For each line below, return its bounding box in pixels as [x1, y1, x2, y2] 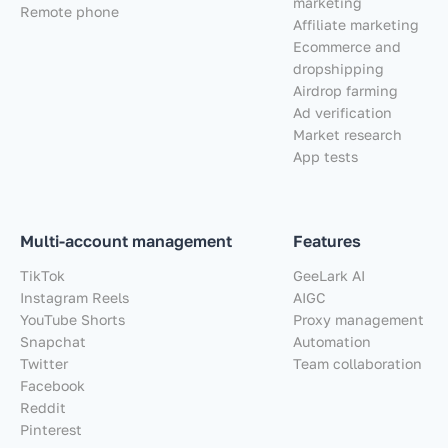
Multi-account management [20, 230, 232, 251]
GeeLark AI [293, 266, 365, 284]
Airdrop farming [293, 81, 398, 99]
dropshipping [293, 59, 384, 77]
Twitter [20, 354, 68, 372]
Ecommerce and [293, 37, 401, 55]
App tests [293, 147, 358, 165]
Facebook [20, 376, 85, 394]
